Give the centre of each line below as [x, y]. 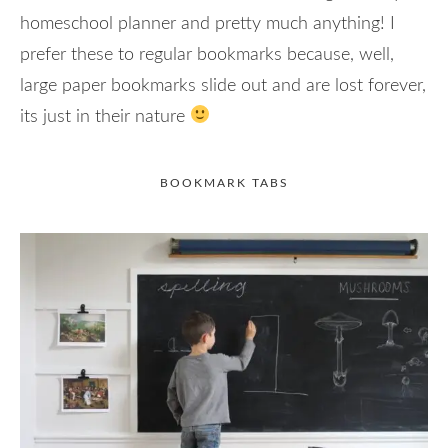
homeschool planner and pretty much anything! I [207, 23]
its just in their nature [105, 116]
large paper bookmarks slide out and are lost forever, [223, 85]
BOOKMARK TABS [224, 182]
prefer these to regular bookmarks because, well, [207, 54]
